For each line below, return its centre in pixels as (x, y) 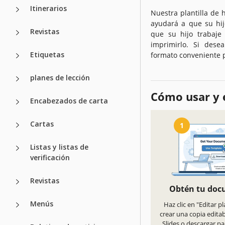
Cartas (42, 124)
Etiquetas (47, 54)
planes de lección (60, 77)
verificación (50, 157)
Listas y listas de (59, 147)
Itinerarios (48, 8)
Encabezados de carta (69, 100)
